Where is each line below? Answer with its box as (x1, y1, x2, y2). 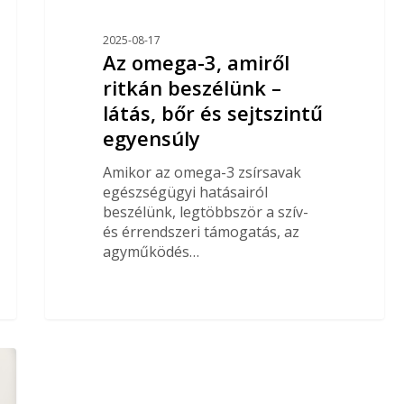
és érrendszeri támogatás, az (102, 221, 299, 242)
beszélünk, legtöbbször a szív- (102, 201, 308, 222)
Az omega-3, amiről (102, 48, 289, 76)
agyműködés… (102, 241, 199, 262)
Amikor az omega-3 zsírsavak (102, 161, 301, 182)
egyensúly (102, 124, 200, 151)
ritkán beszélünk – (102, 73, 281, 101)
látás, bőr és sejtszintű (102, 98, 323, 126)
